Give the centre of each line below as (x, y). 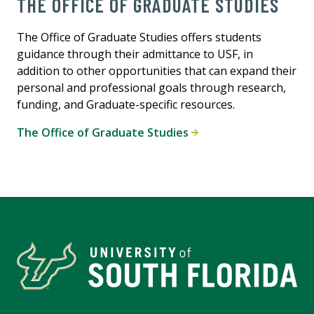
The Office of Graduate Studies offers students (139, 37)
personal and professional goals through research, (151, 88)
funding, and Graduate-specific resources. (126, 105)
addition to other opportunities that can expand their (157, 71)
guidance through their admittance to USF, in (135, 54)
